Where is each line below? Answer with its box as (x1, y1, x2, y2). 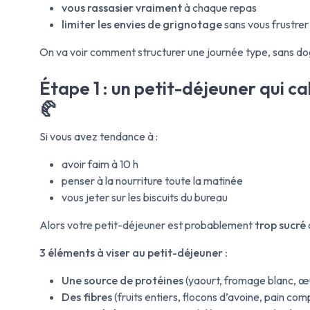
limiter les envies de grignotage (62, 17, 222, 32)
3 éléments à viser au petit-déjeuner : (39, 246, 228, 260)
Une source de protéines (62, 273, 183, 288)
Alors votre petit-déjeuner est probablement (39, 218, 255, 232)
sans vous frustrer (222, 17, 309, 32)
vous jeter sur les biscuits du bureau (62, 190, 228, 205)
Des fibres (62, 290, 112, 304)
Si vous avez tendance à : (39, 129, 158, 144)
